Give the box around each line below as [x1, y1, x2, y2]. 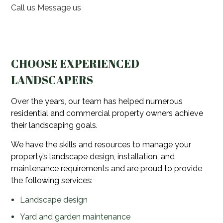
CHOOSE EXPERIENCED [11, 56, 140, 72]
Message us [37, 3, 82, 13]
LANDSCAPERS [11, 72, 94, 88]
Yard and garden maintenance [19, 212, 130, 222]
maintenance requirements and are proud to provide [11, 164, 203, 174]
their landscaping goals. [11, 120, 98, 130]
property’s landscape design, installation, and [11, 152, 175, 162]
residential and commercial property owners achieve [11, 109, 204, 118]
